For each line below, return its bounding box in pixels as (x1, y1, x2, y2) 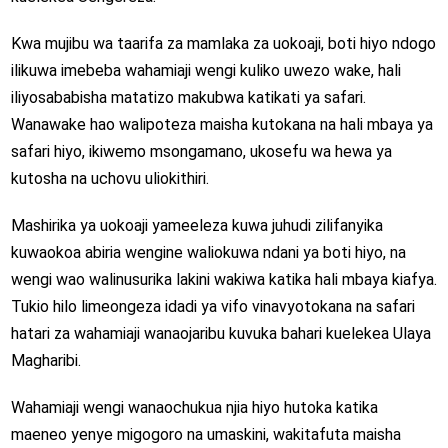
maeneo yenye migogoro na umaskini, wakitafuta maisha (10, 424, 401, 444)
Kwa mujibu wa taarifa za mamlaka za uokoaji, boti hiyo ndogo (10, 33, 436, 53)
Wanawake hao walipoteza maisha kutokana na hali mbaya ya (10, 114, 433, 134)
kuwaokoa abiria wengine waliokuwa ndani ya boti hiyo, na (10, 242, 406, 262)
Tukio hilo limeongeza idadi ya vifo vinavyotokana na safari (10, 296, 415, 316)
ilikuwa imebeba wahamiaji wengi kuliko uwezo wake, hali (10, 60, 401, 80)
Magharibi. (10, 350, 81, 370)
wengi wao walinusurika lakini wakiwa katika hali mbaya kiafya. (10, 269, 437, 289)
